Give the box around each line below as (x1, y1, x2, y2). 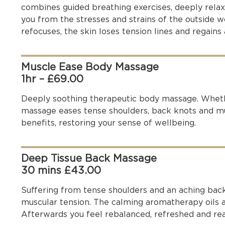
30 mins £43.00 (21, 164, 101, 177)
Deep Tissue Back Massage (21, 152, 157, 165)
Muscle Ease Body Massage (21, 60, 159, 73)
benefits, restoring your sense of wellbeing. (21, 118, 196, 128)
